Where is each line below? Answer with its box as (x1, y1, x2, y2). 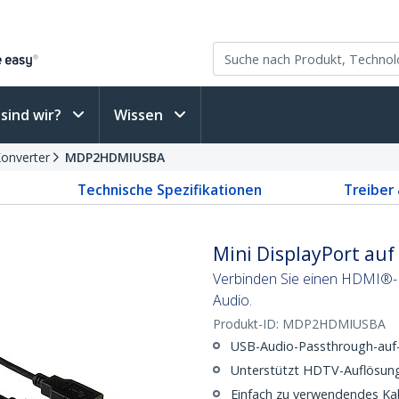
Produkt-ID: (213, 315, 282, 332)
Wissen (114, 105, 167, 125)
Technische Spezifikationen (77, 180, 262, 199)
